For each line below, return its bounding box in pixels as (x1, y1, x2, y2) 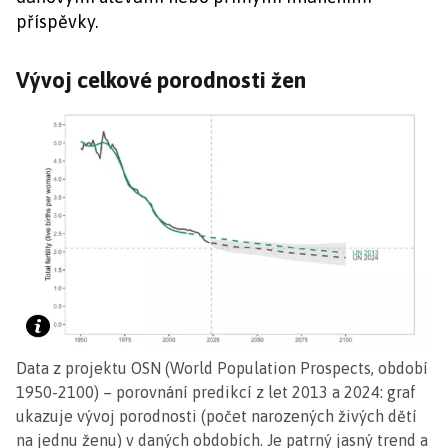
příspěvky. (16, 10, 98, 32)
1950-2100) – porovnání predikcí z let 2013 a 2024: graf (16, 383, 416, 402)
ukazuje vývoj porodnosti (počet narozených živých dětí (16, 407, 417, 426)
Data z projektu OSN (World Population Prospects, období (16, 359, 428, 378)
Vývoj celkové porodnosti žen (16, 66, 306, 93)
